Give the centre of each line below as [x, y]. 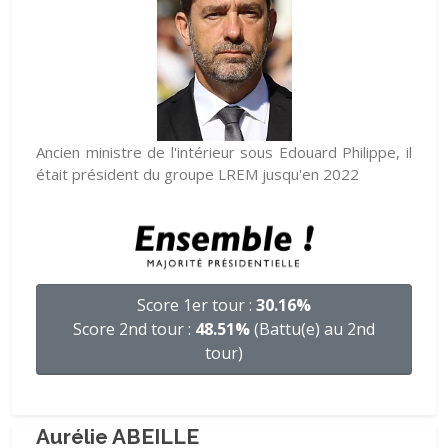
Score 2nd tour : [134, 329]
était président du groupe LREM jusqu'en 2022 [197, 174]
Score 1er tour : [196, 305]
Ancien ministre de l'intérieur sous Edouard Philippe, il [224, 152]
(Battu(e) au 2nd [312, 329]
